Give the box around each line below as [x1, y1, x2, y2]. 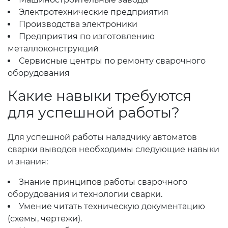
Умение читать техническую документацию [19, 202, 205, 211]
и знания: [8, 157, 48, 166]
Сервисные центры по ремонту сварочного [19, 56, 206, 66]
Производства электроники [19, 19, 137, 29]
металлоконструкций [8, 44, 99, 53]
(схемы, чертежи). [8, 214, 82, 223]
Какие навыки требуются [8, 87, 191, 104]
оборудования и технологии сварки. [8, 189, 162, 199]
